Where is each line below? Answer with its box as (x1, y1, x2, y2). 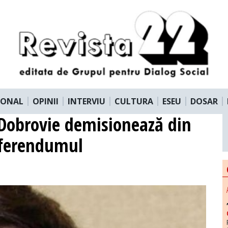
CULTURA (115, 95, 153, 107)
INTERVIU (68, 95, 105, 107)
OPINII (33, 95, 59, 107)
